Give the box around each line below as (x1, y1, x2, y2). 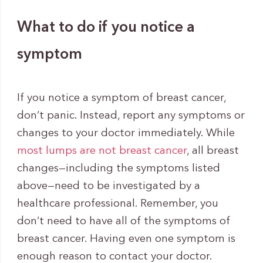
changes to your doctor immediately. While (16, 127, 235, 139)
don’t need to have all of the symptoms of (16, 215, 230, 227)
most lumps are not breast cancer (16, 145, 187, 157)
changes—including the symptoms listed (16, 163, 220, 174)
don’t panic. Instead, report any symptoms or (16, 110, 245, 122)
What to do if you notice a (16, 20, 195, 35)
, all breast (186, 145, 239, 157)
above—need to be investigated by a (16, 180, 200, 192)
